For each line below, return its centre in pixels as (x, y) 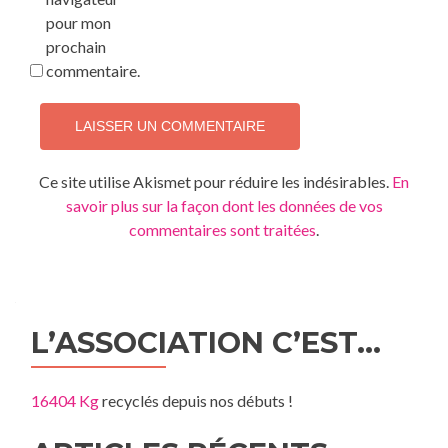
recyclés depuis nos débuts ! (196, 400)
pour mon (78, 22)
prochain (76, 46)
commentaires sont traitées (222, 229)
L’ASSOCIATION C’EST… (206, 342)
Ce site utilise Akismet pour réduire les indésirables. (215, 181)
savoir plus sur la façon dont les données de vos (224, 205)
